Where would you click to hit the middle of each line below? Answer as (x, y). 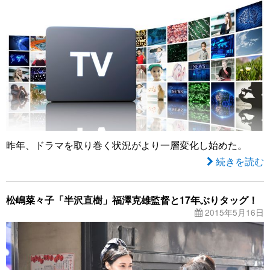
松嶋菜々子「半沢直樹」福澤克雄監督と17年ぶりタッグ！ (132, 200)
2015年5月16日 (233, 212)
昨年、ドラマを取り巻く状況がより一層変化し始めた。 (127, 145)
